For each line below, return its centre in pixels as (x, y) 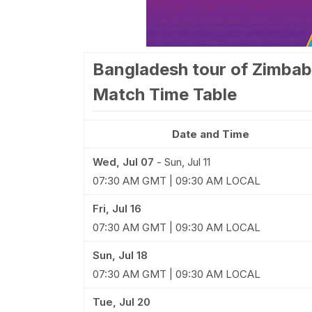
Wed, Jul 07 (123, 162)
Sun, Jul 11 (187, 162)
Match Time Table (164, 94)
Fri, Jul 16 (117, 209)
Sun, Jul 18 (120, 255)
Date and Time (210, 134)
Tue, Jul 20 (121, 302)
